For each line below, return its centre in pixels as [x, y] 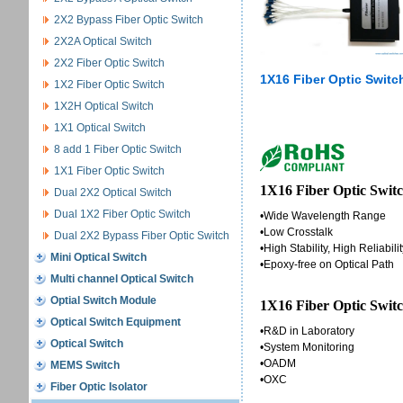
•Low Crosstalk [296, 232]
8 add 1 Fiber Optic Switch [117, 149]
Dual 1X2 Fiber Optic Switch [122, 214]
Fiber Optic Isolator [99, 387]
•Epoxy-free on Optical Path [327, 264]
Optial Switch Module [103, 300]
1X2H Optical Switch [103, 106]
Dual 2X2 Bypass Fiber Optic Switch [141, 236]
